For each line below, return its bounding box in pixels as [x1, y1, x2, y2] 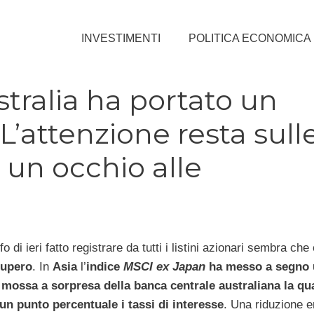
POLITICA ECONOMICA [189, 32, 311, 44]
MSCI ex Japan [123, 259, 205, 273]
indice [86, 259, 123, 273]
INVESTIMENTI [81, 32, 161, 44]
